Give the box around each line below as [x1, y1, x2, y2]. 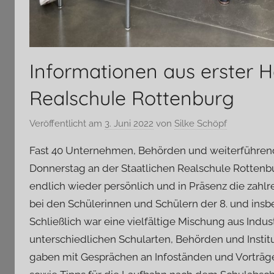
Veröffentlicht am [29, 118, 105, 130]
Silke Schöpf [174, 118, 227, 130]
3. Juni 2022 [105, 118, 154, 130]
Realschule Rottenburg [29, 85, 234, 110]
